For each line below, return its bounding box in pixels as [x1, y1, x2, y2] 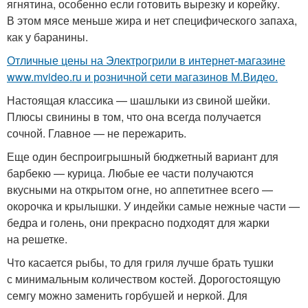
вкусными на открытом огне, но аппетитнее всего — [7, 181, 273, 197]
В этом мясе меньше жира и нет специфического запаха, [7, 12, 297, 28]
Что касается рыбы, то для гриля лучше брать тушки [7, 254, 274, 270]
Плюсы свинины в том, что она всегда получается [7, 109, 261, 124]
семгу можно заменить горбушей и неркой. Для [7, 287, 247, 303]
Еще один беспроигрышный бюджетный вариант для [7, 148, 278, 164]
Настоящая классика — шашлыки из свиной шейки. [7, 92, 270, 108]
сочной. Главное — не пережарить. [7, 125, 186, 141]
